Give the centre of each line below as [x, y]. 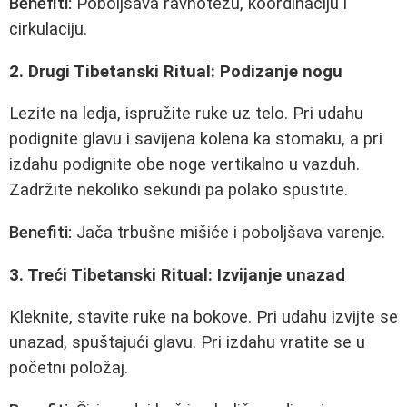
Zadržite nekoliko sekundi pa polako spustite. [179, 190]
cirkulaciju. [48, 30]
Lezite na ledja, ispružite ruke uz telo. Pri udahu [186, 114]
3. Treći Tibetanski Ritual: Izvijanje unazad [177, 275]
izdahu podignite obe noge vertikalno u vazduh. [184, 165]
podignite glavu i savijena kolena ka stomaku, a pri [196, 139]
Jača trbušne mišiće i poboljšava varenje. [228, 233]
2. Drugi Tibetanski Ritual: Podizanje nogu [176, 71]
